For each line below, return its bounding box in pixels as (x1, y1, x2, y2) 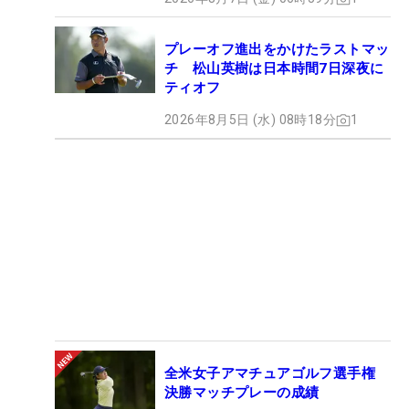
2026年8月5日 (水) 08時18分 (164, 112, 336, 128)
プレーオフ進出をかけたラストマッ (164, 41, 390, 58)
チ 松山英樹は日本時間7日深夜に (164, 60, 384, 78)
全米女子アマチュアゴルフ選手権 (164, 365, 390, 383)
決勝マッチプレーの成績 (164, 384, 320, 402)
